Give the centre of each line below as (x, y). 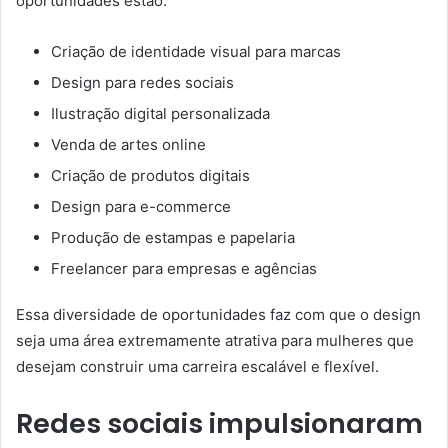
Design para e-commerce (141, 207)
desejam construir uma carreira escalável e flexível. (197, 367)
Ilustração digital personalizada (160, 114)
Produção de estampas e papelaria (173, 238)
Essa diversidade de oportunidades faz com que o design (218, 315)
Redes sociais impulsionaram (219, 424)
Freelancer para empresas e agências (184, 269)
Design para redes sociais (142, 83)
